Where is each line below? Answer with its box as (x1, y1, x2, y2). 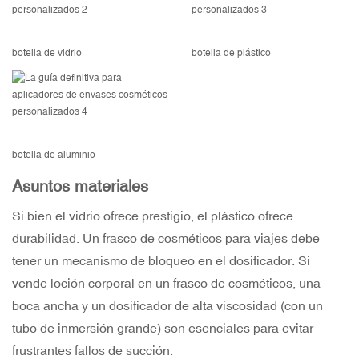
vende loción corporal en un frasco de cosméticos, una (12, 276, 321, 291)
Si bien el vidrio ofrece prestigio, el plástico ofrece (12, 208, 293, 224)
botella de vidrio (12, 47, 82, 59)
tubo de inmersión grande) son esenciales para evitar (12, 321, 313, 336)
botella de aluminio (12, 149, 95, 161)
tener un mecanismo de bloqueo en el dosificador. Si (12, 253, 310, 268)
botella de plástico (192, 47, 271, 59)
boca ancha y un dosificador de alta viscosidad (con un (12, 298, 323, 313)
